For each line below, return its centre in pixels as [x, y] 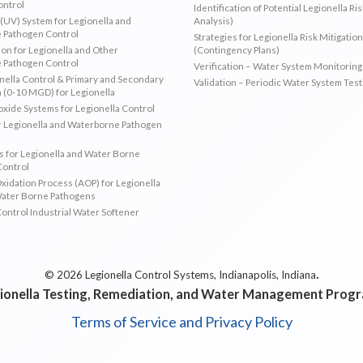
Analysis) [214, 20]
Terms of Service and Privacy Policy [181, 321]
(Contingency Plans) [237, 49]
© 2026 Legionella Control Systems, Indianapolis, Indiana [180, 274]
